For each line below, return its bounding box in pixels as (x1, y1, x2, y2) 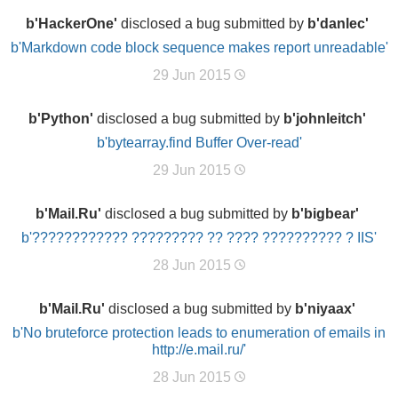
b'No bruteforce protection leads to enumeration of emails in (12, 325, 386, 340)
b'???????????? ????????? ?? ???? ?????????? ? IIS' (21, 230, 377, 245)
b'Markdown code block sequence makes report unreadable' (10, 40, 388, 55)
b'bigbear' (291, 206, 359, 221)
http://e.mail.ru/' (152, 342, 246, 357)
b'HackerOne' (26, 16, 117, 31)
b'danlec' (307, 16, 369, 31)
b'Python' (28, 111, 93, 126)
